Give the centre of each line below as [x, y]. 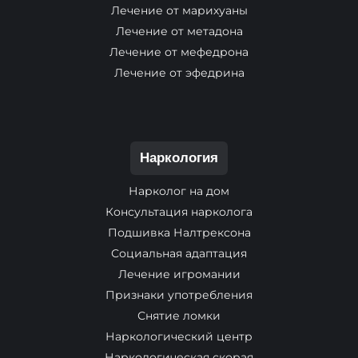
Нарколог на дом [179, 191]
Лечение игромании [179, 274]
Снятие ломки [179, 316]
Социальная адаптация [179, 253]
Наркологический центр [179, 336]
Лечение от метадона [179, 31]
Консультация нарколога [179, 212]
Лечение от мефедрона [179, 52]
